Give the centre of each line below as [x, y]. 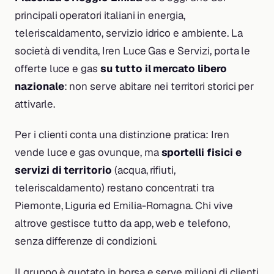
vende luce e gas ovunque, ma [88, 153]
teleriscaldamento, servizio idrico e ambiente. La [129, 33]
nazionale [39, 87]
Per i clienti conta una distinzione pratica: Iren [122, 135]
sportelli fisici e [201, 153]
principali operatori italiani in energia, [100, 16]
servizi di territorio [63, 170]
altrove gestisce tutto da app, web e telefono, [122, 224]
